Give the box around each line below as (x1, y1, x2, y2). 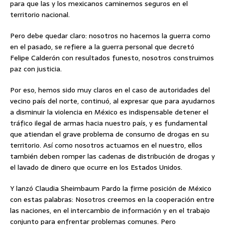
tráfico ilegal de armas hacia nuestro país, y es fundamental (10, 118, 207, 129)
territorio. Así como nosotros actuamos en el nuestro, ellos (10, 140, 202, 151)
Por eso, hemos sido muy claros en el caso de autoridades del (10, 84, 210, 96)
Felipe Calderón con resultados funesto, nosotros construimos (10, 52, 214, 64)
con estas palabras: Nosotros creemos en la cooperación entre (10, 194, 214, 205)
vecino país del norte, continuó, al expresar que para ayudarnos (10, 95, 215, 107)
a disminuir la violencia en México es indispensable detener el (10, 106, 208, 118)
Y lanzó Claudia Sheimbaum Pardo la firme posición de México (10, 183, 211, 194)
